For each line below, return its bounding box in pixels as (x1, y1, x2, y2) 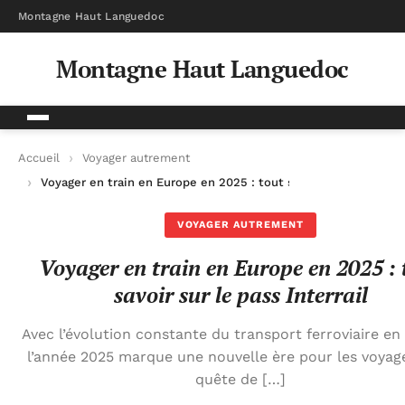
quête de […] (195, 371, 286, 388)
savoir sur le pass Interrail (113, 280, 368, 309)
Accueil (18, 150, 60, 165)
